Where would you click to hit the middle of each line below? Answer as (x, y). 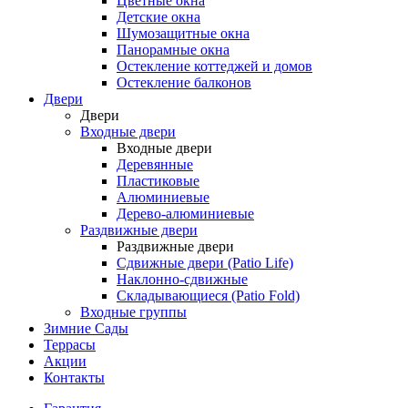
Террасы (70, 345)
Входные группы (133, 312)
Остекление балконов (184, 82)
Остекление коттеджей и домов (214, 66)
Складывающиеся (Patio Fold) (208, 296)
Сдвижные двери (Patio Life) (205, 263)
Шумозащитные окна (183, 33)
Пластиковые (158, 181)
